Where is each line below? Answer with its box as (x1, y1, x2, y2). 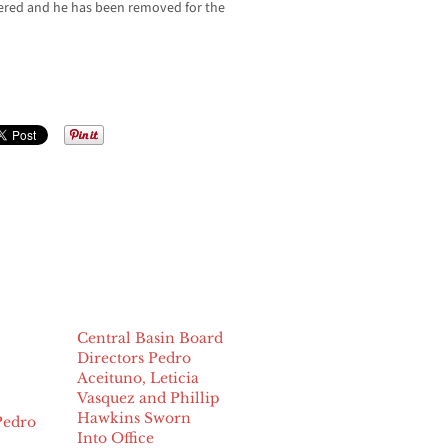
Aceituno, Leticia (77, 369, 200, 388)
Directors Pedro (77, 349, 192, 368)
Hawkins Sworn (77, 409, 192, 428)
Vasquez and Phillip (77, 389, 221, 408)
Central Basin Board (77, 329, 224, 348)
